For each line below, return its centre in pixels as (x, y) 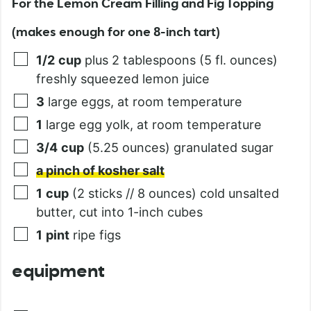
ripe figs (97, 235)
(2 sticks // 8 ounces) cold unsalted (176, 194)
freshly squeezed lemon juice (123, 79)
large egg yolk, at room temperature (154, 125)
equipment (58, 272)
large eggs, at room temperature (145, 102)
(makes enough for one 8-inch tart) (116, 33)
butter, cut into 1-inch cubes (119, 212)
